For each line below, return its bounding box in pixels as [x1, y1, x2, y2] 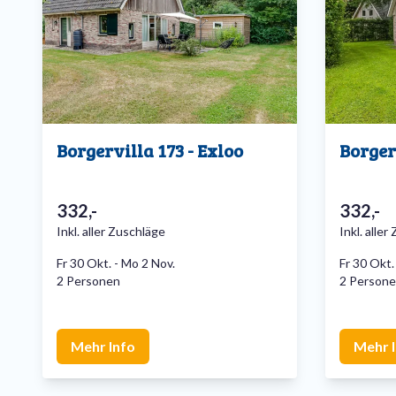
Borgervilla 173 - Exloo [57, 138, 243, 164]
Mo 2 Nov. [121, 255, 175, 271]
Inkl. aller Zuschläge [57, 224, 165, 240]
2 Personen [57, 273, 120, 289]
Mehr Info [71, 338, 135, 355]
